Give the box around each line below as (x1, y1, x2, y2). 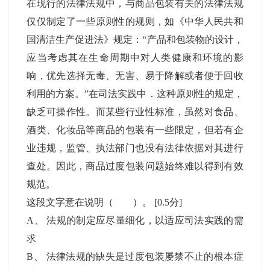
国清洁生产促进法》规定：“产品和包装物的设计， (27, 34, 243, 45)
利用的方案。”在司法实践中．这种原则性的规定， (27, 89, 243, 99)
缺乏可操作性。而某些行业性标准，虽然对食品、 (27, 107, 243, 117)
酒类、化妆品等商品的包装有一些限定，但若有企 (27, 125, 243, 135)
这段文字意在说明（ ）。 (27, 197, 155, 207)
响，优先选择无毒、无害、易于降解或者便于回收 (27, 71, 243, 81)
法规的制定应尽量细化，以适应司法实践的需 (46, 215, 243, 225)
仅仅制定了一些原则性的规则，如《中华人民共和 (27, 16, 243, 27)
